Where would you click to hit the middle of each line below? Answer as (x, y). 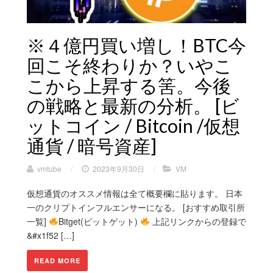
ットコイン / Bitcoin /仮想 (133, 125)
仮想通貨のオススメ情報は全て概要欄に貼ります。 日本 (135, 193)
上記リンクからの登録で (198, 221)
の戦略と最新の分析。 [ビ (133, 105)
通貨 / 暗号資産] (92, 145)
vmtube (49, 168)
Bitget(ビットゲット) (99, 221)
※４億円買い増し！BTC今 (136, 45)
